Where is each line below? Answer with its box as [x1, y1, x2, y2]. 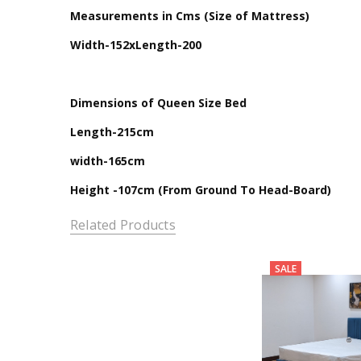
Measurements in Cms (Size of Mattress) [69, 7, 309, 23]
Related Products [69, 216, 176, 234]
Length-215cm [69, 123, 154, 139]
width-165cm [69, 152, 145, 168]
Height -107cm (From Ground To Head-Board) [69, 181, 331, 197]
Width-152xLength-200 [69, 36, 201, 52]
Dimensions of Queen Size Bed [69, 94, 250, 110]
